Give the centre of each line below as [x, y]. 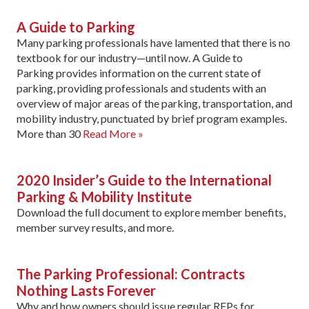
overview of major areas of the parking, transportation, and [154, 103]
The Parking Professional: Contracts [131, 273]
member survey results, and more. [95, 227]
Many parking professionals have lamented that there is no [153, 42]
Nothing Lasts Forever [86, 290]
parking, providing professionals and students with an [141, 88]
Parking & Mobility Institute [104, 196]
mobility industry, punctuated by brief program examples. [152, 118]
